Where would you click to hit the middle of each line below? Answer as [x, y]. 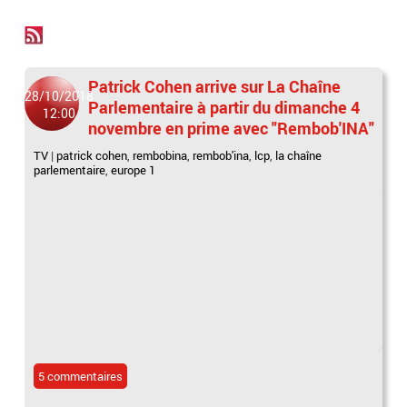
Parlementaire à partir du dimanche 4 [224, 107]
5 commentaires [81, 376]
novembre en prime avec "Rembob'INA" [232, 128]
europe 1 [134, 170]
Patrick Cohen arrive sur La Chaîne [215, 86]
